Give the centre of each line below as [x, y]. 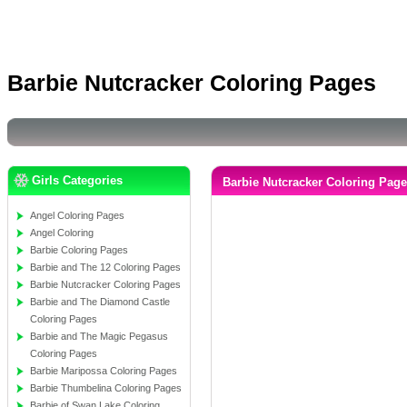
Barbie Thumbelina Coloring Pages [106, 388]
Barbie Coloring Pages [79, 250]
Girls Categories [77, 180]
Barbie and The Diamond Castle [100, 302]
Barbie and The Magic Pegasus [99, 336]
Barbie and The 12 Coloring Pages [105, 267]
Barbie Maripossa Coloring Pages [104, 371]
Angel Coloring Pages [77, 215]
